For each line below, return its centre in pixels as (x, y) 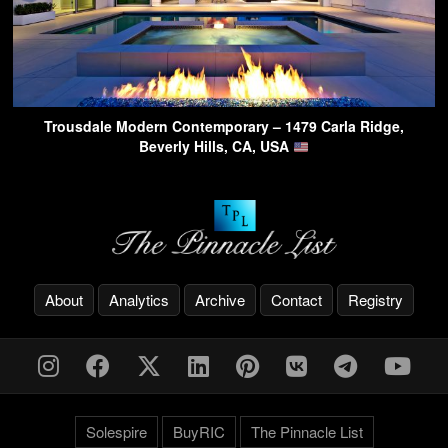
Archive (220, 299)
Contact (296, 299)
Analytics (139, 299)
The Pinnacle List (306, 431)
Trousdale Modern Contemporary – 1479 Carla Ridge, (224, 126)
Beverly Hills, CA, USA (216, 146)
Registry (375, 299)
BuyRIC (198, 431)
